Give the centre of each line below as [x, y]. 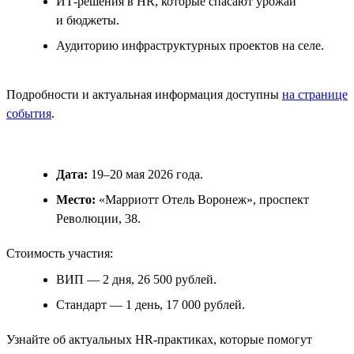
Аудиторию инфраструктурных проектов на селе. [190, 45]
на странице [315, 94]
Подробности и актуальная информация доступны [144, 94]
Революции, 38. [98, 218]
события [29, 113]
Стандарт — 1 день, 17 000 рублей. [151, 304]
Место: [76, 199]
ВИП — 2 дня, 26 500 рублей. [136, 279]
